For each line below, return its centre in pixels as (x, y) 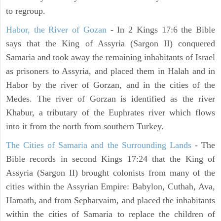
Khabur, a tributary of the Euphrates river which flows (110, 113)
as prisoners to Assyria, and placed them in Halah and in (110, 71)
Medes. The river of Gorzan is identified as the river (110, 99)
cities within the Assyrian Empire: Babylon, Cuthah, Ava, (110, 187)
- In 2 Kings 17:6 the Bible (161, 30)
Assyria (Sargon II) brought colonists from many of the (110, 173)
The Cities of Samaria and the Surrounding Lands (99, 145)
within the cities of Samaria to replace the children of (110, 214)
